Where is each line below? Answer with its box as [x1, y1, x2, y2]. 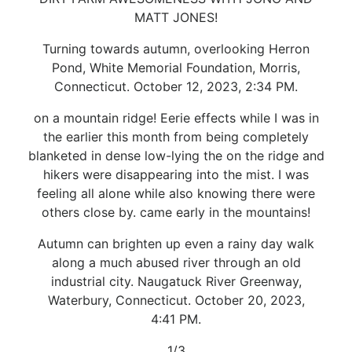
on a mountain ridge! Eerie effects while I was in [33, 109, 319, 126]
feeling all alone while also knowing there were [37, 185, 315, 201]
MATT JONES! [134, 9, 218, 25]
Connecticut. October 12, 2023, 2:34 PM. [54, 78, 298, 94]
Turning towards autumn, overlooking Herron [42, 40, 310, 57]
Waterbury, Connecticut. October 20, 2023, [47, 291, 305, 308]
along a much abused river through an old [51, 254, 301, 270]
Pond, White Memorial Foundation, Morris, [52, 59, 300, 75]
